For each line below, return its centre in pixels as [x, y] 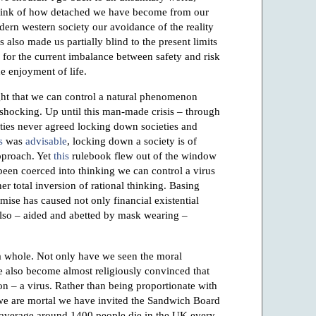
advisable [46, 141]
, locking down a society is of [132, 141]
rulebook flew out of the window [143, 156]
